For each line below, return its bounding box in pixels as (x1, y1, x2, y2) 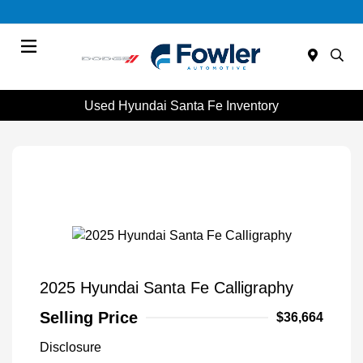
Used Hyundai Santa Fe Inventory (84, 98, 279, 113)
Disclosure (40, 340, 101, 354)
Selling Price (40, 308, 138, 327)
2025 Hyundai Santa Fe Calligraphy (40, 278, 293, 297)
